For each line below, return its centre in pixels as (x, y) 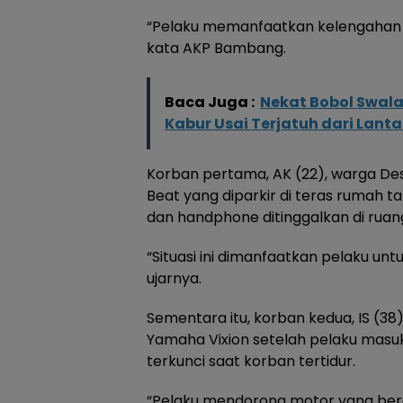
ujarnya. (174, 278)
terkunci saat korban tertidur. (251, 361)
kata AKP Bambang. (216, 48)
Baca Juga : (210, 102)
